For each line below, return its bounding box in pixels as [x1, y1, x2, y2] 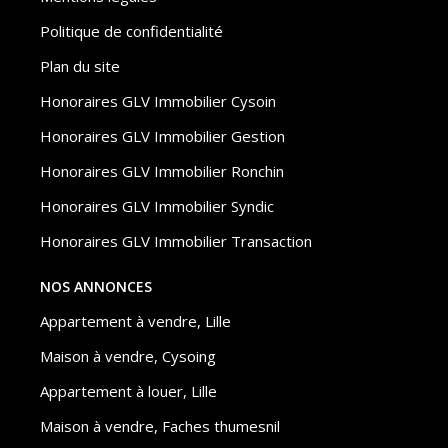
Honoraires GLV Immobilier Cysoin [40, 91, 276, 111]
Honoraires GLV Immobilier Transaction [40, 231, 312, 251]
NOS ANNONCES [40, 277, 152, 296]
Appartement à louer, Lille [40, 381, 217, 401]
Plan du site [40, 56, 120, 76]
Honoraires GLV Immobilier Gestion [40, 126, 285, 146]
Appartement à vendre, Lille [40, 311, 231, 331]
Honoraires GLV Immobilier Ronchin [40, 161, 284, 181]
